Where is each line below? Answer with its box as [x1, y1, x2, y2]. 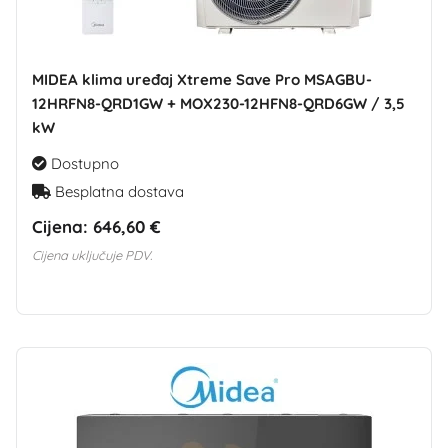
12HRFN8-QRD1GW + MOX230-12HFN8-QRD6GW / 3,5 [32, 93, 405, 113]
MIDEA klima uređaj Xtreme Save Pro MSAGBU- [32, 69, 372, 89]
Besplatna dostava [51, 181, 184, 201]
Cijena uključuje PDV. [32, 246, 152, 263]
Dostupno [47, 153, 119, 173]
